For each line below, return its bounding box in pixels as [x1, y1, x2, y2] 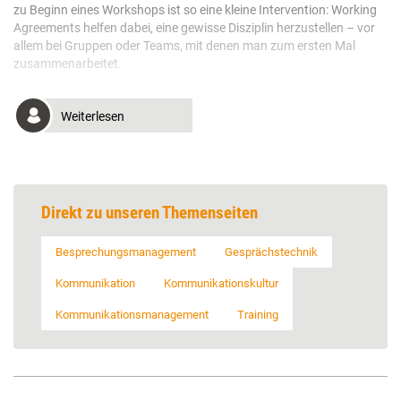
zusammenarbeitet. [13, 56, 122, 72]
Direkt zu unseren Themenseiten [41, 202, 258, 224]
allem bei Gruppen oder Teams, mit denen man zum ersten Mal [13, 38, 355, 54]
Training [237, 308, 278, 322]
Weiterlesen [61, 109, 124, 124]
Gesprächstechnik [225, 245, 318, 260]
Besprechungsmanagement [55, 245, 196, 260]
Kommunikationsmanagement [55, 308, 209, 322]
